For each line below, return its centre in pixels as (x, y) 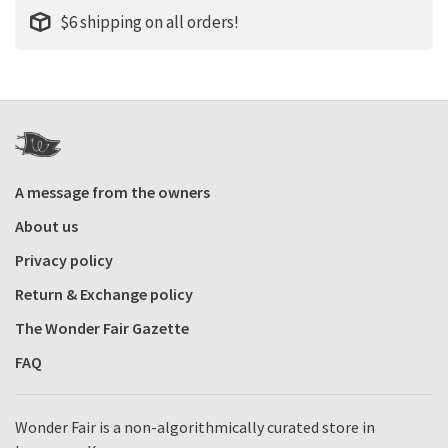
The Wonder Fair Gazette (102, 327)
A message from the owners (112, 191)
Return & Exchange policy (104, 293)
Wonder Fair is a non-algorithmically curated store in (195, 426)
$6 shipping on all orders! (149, 21)
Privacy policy (64, 259)
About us (46, 225)
